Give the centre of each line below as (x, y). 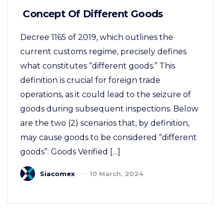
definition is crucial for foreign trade (90, 80)
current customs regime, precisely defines (103, 51)
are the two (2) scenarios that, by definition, (105, 123)
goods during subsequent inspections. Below (109, 109)
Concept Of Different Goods (92, 14)
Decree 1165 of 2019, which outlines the (97, 37)
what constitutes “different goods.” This (98, 66)
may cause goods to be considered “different (109, 137)
